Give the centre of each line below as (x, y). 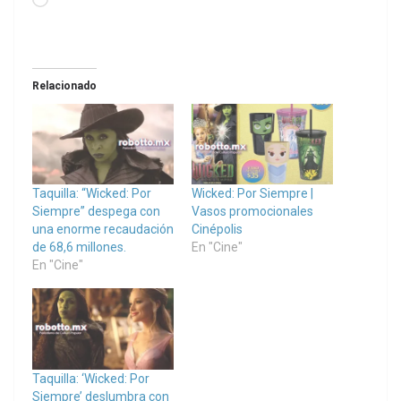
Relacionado (64, 86)
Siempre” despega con (96, 212)
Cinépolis (217, 230)
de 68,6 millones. (79, 247)
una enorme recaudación (103, 230)
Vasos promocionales (252, 212)
